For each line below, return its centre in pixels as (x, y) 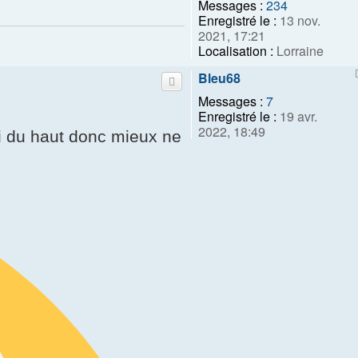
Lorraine (298, 50)
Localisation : (236, 50)
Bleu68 (219, 78)
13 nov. (298, 20)
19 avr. (297, 116)
